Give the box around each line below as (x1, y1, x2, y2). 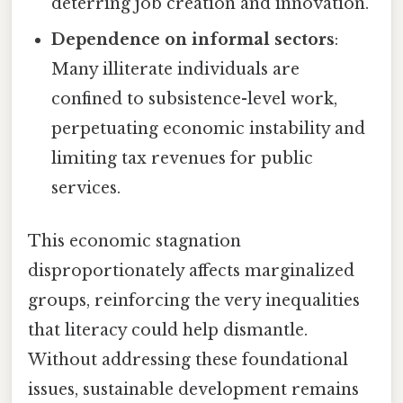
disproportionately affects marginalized (28, 260, 354, 281)
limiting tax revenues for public (51, 148, 314, 168)
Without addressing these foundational (28, 349, 348, 370)
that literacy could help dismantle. (28, 319, 308, 340)
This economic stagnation (28, 230, 241, 251)
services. (51, 177, 121, 198)
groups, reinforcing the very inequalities (28, 290, 360, 310)
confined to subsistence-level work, (51, 88, 338, 109)
